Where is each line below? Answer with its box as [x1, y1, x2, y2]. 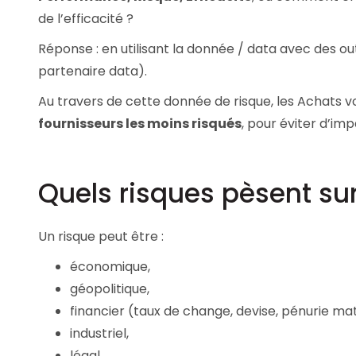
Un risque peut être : [38, 226, 164, 246]
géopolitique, [70, 279, 149, 298]
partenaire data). [38, 62, 147, 80]
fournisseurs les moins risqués [38, 114, 242, 133]
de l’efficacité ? [38, 10, 133, 28]
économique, [70, 257, 150, 276]
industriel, [70, 323, 129, 342]
